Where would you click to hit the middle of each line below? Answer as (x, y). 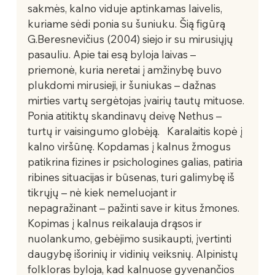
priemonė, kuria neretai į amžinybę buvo (126, 69)
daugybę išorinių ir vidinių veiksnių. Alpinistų (134, 254)
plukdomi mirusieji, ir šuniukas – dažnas (123, 85)
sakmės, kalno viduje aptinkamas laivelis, (126, 8)
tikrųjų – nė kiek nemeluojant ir (103, 192)
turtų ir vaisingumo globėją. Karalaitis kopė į (136, 131)
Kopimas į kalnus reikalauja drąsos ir (116, 223)
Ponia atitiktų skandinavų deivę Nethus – (126, 115)
